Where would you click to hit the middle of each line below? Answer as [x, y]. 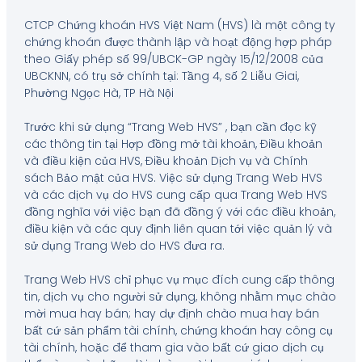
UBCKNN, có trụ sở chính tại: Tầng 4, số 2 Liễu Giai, [161, 76]
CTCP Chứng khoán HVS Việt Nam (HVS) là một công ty [179, 25]
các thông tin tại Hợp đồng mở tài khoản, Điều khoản [173, 143]
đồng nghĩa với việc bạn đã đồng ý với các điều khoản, [179, 211]
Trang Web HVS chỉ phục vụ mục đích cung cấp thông [179, 279]
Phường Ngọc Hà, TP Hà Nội [99, 93]
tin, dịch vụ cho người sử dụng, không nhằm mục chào [180, 296]
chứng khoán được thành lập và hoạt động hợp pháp [178, 42]
